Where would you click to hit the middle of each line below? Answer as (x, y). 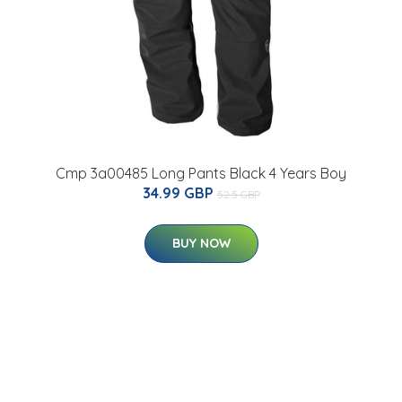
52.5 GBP (238, 195)
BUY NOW (201, 244)
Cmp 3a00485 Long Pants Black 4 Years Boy (201, 174)
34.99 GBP (179, 193)
